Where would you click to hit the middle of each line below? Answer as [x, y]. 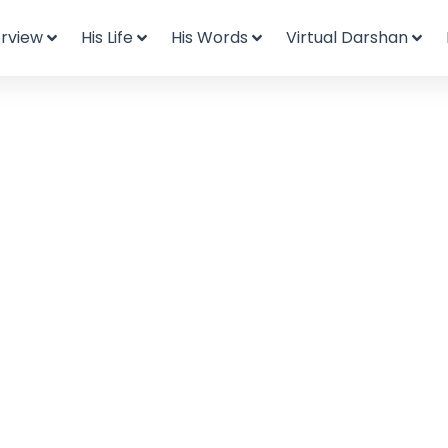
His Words [209, 37]
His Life [106, 37]
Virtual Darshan [346, 37]
